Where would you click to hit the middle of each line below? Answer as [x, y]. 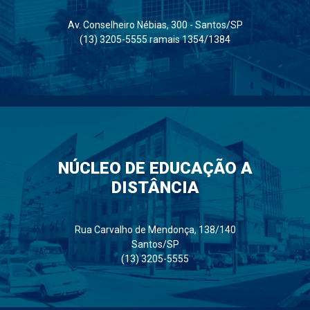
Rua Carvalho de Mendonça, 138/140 [155, 229]
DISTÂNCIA [155, 187]
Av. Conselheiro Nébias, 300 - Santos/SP [155, 25]
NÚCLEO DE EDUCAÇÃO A [155, 168]
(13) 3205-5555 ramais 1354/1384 [155, 40]
